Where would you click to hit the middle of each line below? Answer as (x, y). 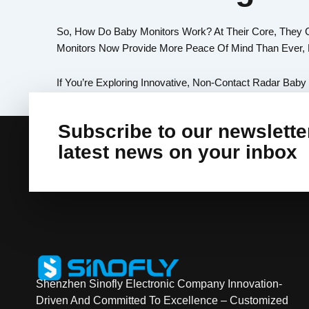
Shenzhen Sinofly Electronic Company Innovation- (159, 284)
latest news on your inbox (178, 152)
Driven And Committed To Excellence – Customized (162, 301)
